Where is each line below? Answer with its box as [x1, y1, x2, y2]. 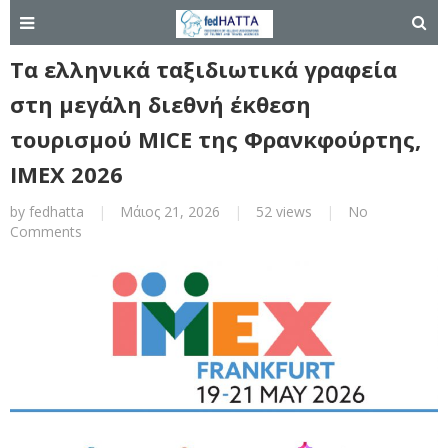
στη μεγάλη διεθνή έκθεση [10, 89, 311, 119]
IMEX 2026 [10, 159, 123, 189]
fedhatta [29, 202, 84, 221]
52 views [256, 202, 312, 221]
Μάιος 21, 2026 [120, 202, 220, 221]
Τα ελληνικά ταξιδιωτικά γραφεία [10, 54, 397, 84]
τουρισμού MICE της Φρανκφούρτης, [10, 124, 421, 154]
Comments [10, 222, 82, 241]
